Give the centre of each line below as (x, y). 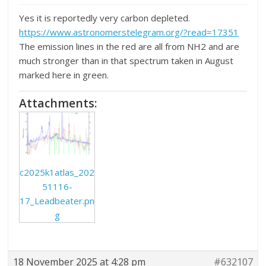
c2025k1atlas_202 (57, 172)
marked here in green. (64, 75)
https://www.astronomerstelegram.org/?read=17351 (129, 32)
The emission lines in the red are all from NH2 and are (129, 47)
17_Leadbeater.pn (57, 201)
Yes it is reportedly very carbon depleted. (105, 18)
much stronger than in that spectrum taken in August (126, 61)
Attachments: (58, 103)
